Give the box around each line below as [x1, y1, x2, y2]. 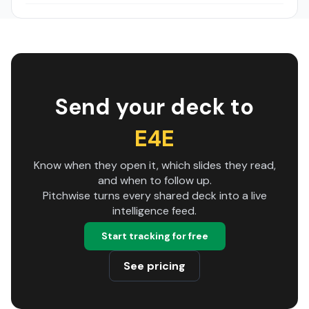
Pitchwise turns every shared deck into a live [42, 188, 267, 203]
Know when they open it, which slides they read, [33, 158, 276, 172]
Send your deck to [55, 92, 254, 121]
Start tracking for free [101, 230, 208, 242]
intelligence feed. [112, 203, 197, 218]
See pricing [123, 259, 186, 273]
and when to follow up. [97, 173, 212, 188]
